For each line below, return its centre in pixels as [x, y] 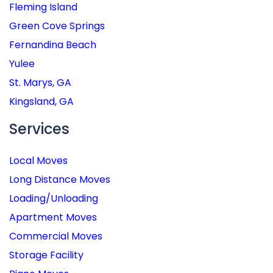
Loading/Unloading [54, 199]
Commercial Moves [56, 236]
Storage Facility [46, 255]
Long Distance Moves [60, 180]
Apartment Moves [53, 218]
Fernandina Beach [53, 44]
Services [39, 129]
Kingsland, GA [41, 101]
